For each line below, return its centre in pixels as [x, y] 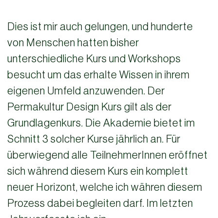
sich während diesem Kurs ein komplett [98, 171]
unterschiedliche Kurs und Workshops [94, 59]
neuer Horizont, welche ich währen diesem [105, 187]
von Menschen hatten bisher [73, 43]
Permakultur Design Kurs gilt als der [90, 107]
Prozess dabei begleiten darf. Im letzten [100, 203]
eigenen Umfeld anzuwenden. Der [86, 91]
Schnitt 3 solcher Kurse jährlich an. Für [94, 139]
